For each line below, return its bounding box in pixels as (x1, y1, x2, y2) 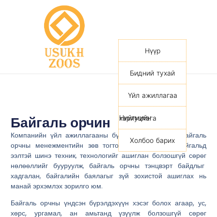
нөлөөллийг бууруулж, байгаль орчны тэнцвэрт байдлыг (11, 161, 206, 170)
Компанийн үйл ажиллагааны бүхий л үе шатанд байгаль (11, 130, 206, 140)
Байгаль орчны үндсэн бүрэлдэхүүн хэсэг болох (11, 198, 175, 208)
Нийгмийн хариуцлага (119, 114, 157, 122)
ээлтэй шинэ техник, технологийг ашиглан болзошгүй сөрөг (11, 151, 206, 160)
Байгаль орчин (11, 113, 111, 132)
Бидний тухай (130, 69, 175, 77)
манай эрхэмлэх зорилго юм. (11, 181, 103, 191)
